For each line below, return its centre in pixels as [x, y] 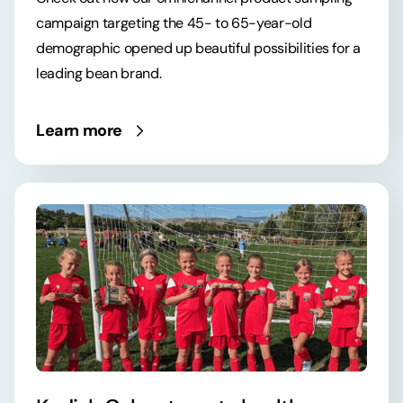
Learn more [79, 131]
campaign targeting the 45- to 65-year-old [174, 23]
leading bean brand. [99, 74]
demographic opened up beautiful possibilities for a [198, 49]
